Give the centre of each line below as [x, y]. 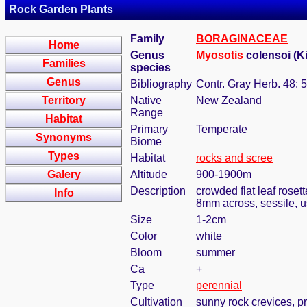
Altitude [149, 174]
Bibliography [161, 84]
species [150, 67]
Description [158, 191]
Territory [64, 100]
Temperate [222, 129]
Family [147, 39]
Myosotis [220, 55]
